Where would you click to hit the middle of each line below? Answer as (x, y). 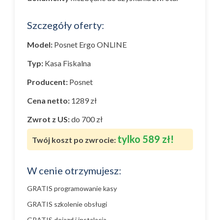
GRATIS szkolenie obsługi (67, 204)
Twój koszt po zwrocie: (74, 140)
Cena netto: (48, 100)
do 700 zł (86, 119)
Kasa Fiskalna (67, 63)
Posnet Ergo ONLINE (90, 44)
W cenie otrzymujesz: (74, 170)
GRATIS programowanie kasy (72, 188)
